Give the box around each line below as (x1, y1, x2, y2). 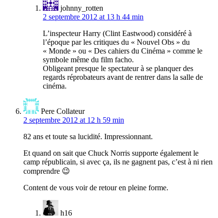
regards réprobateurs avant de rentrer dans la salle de (43, 73, 203, 82)
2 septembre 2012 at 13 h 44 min (43, 13, 144, 21)
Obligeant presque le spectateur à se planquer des (43, 64, 193, 73)
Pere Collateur (41, 107, 85, 116)
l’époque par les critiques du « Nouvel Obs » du (43, 38, 190, 47)
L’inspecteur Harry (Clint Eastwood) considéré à (43, 29, 192, 38)
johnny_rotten (60, 4, 103, 13)
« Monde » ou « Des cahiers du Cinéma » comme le (43, 47, 202, 55)
